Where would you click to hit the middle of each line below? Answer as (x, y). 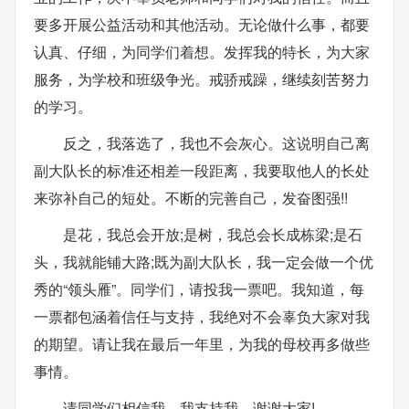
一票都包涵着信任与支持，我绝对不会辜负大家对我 (202, 316)
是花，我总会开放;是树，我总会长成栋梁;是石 (213, 234)
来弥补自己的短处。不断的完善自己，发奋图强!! (191, 197)
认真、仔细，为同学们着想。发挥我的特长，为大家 (202, 51)
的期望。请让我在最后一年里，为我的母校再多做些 (202, 343)
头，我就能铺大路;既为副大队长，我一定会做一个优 (204, 261)
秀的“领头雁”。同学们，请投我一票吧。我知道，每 (199, 288)
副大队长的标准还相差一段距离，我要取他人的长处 (202, 170)
